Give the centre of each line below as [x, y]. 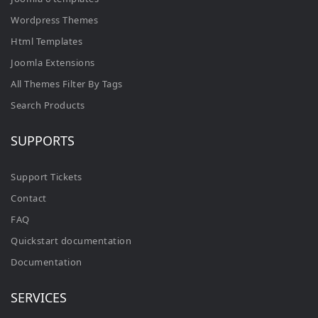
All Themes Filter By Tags [67, 83]
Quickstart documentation [71, 240]
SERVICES [39, 297]
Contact [29, 198]
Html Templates [46, 41]
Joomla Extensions [53, 62]
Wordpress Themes [54, 20]
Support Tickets [46, 176]
